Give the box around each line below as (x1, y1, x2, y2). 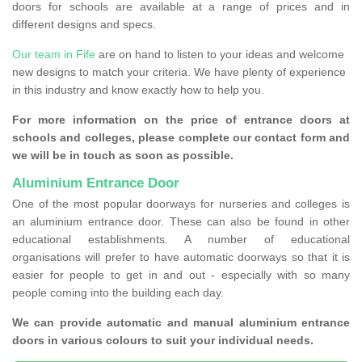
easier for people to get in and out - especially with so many (12, 268, 350, 282)
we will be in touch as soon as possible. (12, 149, 234, 162)
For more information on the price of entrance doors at (12, 113, 350, 127)
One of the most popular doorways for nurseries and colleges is (12, 197, 350, 211)
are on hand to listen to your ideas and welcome (95, 48, 344, 61)
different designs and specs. (12, 18, 159, 32)
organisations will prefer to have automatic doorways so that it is (12, 250, 350, 264)
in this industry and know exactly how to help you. (12, 83, 267, 97)
